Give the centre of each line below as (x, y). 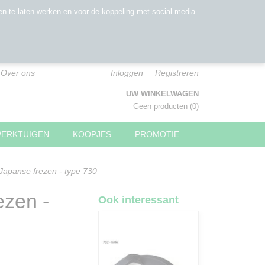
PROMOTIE (157, 134)
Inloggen (127, 73)
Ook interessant (138, 200)
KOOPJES (92, 134)
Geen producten (161, 106)
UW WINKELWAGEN (162, 94)
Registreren (177, 73)
